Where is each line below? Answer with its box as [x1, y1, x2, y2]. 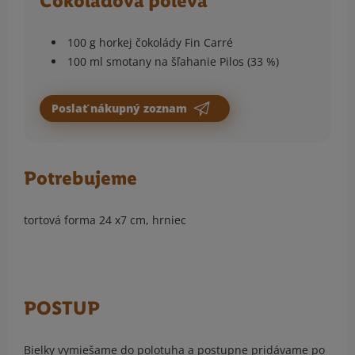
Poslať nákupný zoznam [52, 101, 190, 116]
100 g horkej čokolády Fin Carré [67, 35, 233, 51]
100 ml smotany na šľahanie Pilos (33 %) [67, 54, 279, 70]
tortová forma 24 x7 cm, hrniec [24, 212, 186, 228]
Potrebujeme [24, 167, 137, 190]
